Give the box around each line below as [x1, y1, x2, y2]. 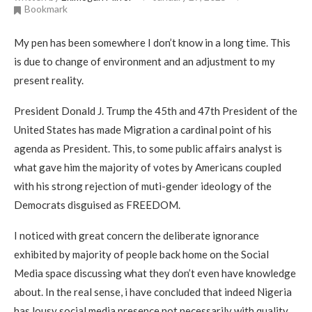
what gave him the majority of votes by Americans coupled [14, 160, 281, 173]
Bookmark [24, 3, 68, 15]
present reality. [14, 73, 84, 86]
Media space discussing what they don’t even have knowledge [14, 266, 296, 279]
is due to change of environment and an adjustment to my [14, 54, 275, 68]
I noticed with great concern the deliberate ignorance [14, 228, 259, 242]
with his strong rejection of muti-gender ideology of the [14, 179, 272, 192]
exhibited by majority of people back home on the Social [14, 247, 269, 260]
